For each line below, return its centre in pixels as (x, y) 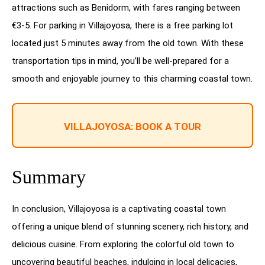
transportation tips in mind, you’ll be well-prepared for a (120, 61)
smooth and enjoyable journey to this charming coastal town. (132, 78)
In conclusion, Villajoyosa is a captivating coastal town (119, 209)
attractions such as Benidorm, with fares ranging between (126, 7)
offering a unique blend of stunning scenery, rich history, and (130, 226)
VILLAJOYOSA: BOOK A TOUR (132, 126)
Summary (49, 177)
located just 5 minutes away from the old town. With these (128, 43)
